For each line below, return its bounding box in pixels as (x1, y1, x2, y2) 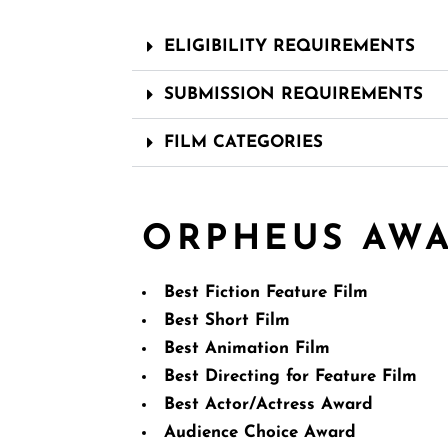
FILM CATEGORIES (164, 134, 323, 151)
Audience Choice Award (164, 424, 356, 441)
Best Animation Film (164, 340, 330, 357)
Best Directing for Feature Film (164, 368, 417, 385)
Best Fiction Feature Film (164, 284, 368, 301)
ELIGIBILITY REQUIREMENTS (164, 38, 415, 55)
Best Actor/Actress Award (164, 396, 373, 413)
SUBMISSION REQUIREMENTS (164, 86, 423, 103)
